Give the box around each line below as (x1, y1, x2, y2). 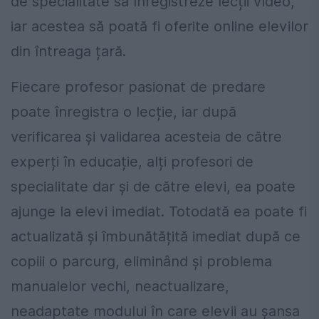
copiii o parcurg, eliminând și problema (11, 252, 272, 270)
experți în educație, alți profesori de (11, 152, 253, 170)
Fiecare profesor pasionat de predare (11, 78, 266, 95)
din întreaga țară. (11, 42, 126, 60)
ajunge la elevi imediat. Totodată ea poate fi (11, 202, 307, 220)
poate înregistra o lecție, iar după (11, 103, 236, 120)
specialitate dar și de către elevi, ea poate (11, 177, 296, 195)
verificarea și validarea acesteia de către (11, 127, 282, 145)
